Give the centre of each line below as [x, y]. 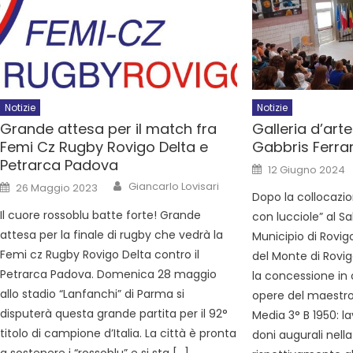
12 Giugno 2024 [307, 169]
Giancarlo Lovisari [174, 186]
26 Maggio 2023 [57, 188]
